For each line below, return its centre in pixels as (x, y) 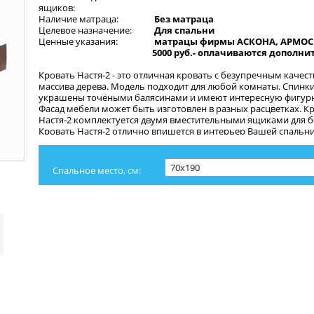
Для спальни (184, 30)
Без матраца (184, 19)
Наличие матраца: (78, 19)
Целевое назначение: (85, 30)
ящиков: (56, 8)
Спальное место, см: (96, 170)
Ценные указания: (78, 41)
